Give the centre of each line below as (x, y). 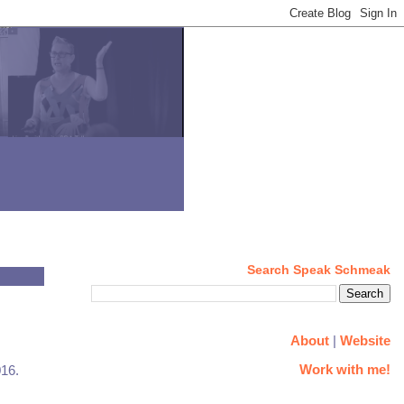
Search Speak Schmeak (318, 270)
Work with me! (344, 370)
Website (365, 340)
